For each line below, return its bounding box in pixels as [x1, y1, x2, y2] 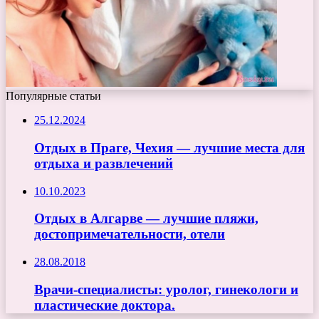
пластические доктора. [34, 297, 175, 313]
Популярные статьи [6, 90, 101, 103]
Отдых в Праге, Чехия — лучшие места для [34, 140, 305, 155]
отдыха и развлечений [34, 155, 173, 171]
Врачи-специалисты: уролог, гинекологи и [34, 281, 298, 297]
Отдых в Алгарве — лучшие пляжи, [34, 211, 258, 226]
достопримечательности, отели [34, 226, 225, 242]
